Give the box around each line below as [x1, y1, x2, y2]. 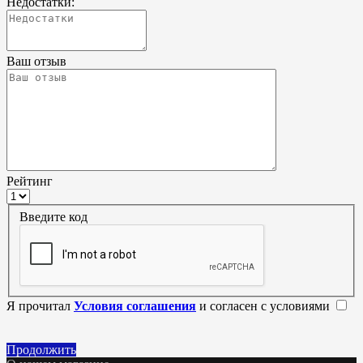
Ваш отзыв [6, 53, 66, 68]
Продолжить [6, 343, 76, 357]
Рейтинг [6, 173, 53, 188]
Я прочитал [6, 299, 74, 314]
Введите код [19, 210, 88, 224]
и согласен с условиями [196, 299, 333, 314]
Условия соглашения [74, 299, 196, 314]
